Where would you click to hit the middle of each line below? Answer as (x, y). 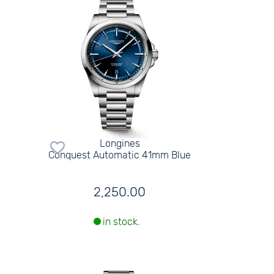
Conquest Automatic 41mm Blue (120, 155)
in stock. (121, 222)
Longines (120, 143)
